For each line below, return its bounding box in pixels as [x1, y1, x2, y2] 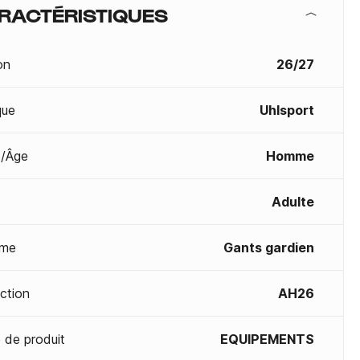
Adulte [272, 194, 314, 210]
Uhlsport [260, 102, 314, 118]
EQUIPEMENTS [220, 331, 314, 347]
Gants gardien [223, 239, 314, 256]
